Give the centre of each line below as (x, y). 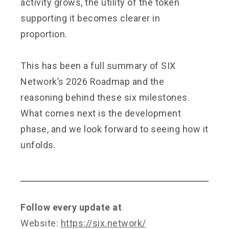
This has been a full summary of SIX (98, 65)
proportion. (45, 34)
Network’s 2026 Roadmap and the (92, 81)
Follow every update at (71, 207)
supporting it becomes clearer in (90, 18)
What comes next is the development (101, 113)
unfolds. (38, 145)
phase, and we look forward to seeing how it (114, 129)
